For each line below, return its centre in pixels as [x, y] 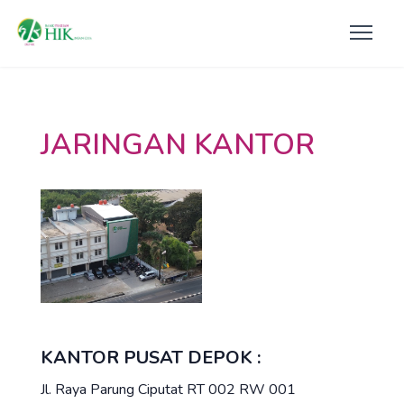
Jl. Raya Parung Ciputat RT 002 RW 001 [168, 389]
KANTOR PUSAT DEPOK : [151, 357]
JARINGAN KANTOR [178, 145]
